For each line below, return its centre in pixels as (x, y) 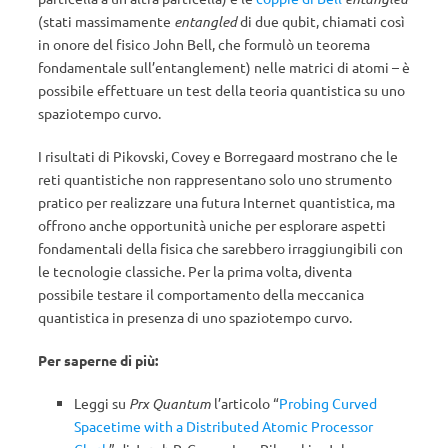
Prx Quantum (170, 404)
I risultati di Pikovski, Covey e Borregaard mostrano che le (218, 156)
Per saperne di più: (98, 360)
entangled (205, 22)
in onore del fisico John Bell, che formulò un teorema (204, 44)
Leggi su (101, 403)
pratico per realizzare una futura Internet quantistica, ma (216, 202)
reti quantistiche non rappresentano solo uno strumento (215, 179)
